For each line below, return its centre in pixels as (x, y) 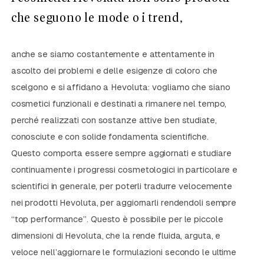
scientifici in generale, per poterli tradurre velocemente (122, 186)
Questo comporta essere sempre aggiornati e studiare (121, 153)
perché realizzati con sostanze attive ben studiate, (114, 120)
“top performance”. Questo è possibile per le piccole (117, 219)
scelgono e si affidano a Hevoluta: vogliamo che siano (121, 87)
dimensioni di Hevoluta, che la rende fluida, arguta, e (116, 236)
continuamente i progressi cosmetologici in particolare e (124, 170)
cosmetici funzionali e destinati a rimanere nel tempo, (119, 104)
